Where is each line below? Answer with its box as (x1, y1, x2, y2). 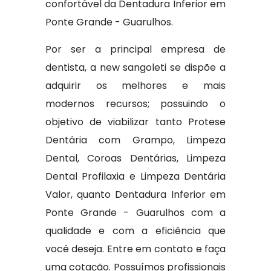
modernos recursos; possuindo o (45, 97, 226, 111)
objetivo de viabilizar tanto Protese (45, 115, 226, 129)
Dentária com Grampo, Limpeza (45, 133, 226, 147)
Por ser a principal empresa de (45, 42, 226, 56)
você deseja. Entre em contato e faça (45, 242, 226, 256)
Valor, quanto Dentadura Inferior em (45, 188, 226, 201)
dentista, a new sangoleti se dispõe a (45, 60, 226, 74)
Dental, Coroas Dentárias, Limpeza (45, 151, 226, 165)
